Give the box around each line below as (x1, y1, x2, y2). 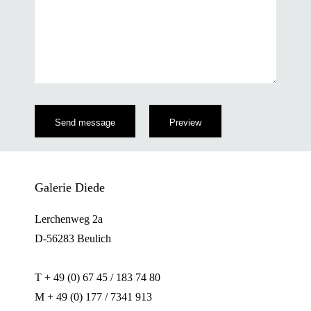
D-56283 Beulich (35, 233, 111, 245)
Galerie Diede (35, 180, 105, 195)
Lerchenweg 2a (35, 213, 103, 226)
